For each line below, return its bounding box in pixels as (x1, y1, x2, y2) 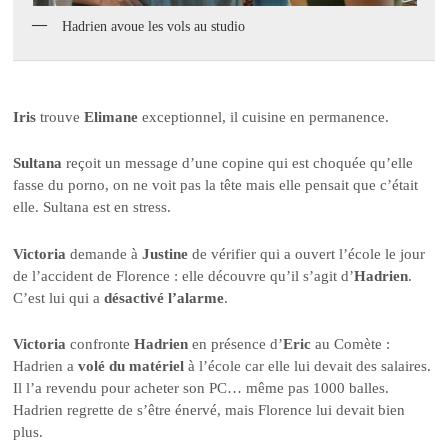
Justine (142, 245, 189, 262)
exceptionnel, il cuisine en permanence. (138, 108, 390, 125)
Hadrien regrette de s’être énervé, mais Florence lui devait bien (13, 402, 406, 419)
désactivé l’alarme (104, 289, 225, 306)
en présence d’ (188, 336, 284, 353)
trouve (36, 108, 85, 125)
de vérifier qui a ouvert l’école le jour (188, 245, 426, 262)
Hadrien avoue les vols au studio (62, 18, 246, 34)
